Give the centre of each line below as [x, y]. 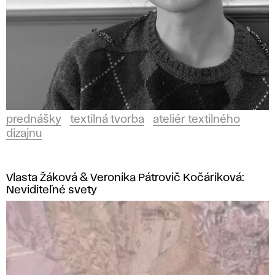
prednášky [34, 120]
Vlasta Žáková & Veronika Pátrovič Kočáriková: [125, 178]
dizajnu [24, 134]
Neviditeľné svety [52, 190]
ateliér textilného [196, 120]
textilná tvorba [107, 120]
